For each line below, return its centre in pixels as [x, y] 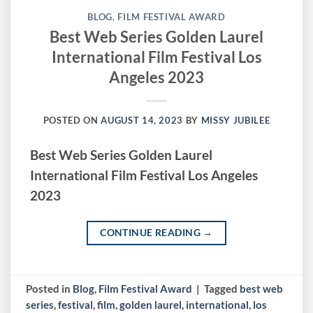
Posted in [50, 288]
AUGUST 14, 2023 [142, 120]
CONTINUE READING [152, 233]
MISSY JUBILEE [235, 120]
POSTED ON [72, 120]
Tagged [222, 288]
